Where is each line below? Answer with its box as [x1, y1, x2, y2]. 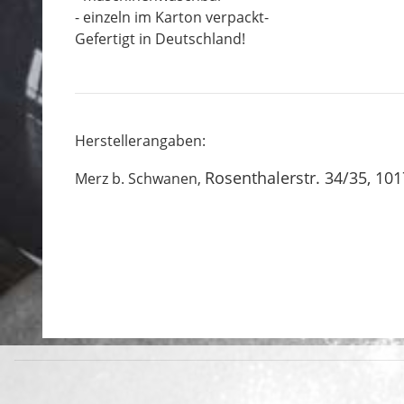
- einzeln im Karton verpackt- [75, 7, 269, 27]
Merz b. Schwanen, [75, 169, 205, 188]
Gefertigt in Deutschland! [75, 29, 245, 49]
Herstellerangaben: [75, 131, 206, 151]
